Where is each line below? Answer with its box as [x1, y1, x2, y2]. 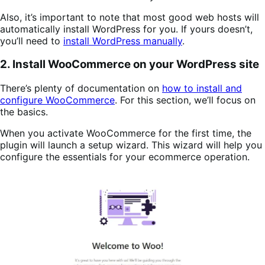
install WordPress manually [63, 34, 182, 47]
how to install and [162, 82, 242, 94]
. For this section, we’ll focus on [115, 94, 256, 106]
